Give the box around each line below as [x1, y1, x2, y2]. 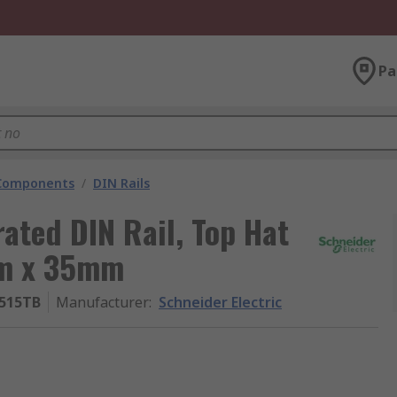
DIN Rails [93, 175, 150, 191]
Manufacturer [56, 292, 149, 312]
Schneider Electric [159, 292, 282, 312]
